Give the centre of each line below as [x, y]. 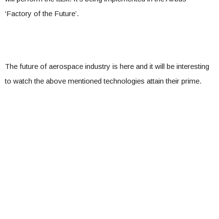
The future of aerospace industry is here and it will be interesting [107, 66]
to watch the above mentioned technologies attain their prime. [103, 81]
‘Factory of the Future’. [42, 14]
